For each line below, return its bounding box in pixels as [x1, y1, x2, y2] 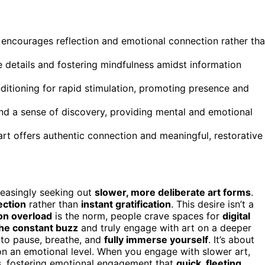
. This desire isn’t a [171, 198, 254, 210]
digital [222, 209, 250, 222]
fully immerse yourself [104, 233, 208, 245]
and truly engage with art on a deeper [78, 221, 251, 234]
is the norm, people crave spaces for [52, 209, 222, 222]
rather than [26, 198, 81, 210]
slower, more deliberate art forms [95, 186, 251, 198]
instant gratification [81, 198, 171, 210]
